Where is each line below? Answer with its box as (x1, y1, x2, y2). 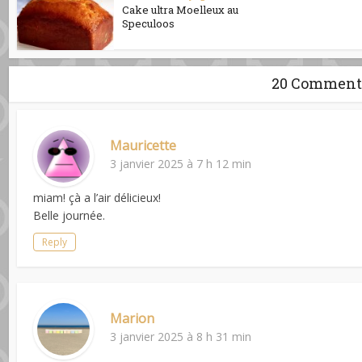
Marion (110, 309, 155, 327)
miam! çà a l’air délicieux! (33, 189, 162, 205)
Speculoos (122, 15, 175, 31)
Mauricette (110, 136, 177, 154)
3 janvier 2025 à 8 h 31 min (110, 328, 252, 344)
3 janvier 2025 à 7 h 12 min (110, 155, 252, 171)
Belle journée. (33, 207, 106, 223)
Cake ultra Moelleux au (122, 2, 239, 17)
